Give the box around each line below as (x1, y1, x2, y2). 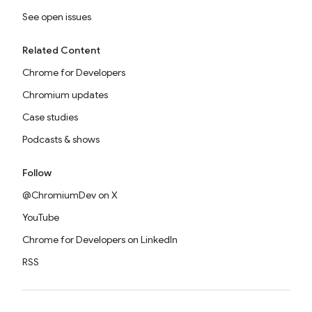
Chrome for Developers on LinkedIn (22, 233, 178, 246)
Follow (22, 166, 52, 179)
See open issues (22, 10, 91, 23)
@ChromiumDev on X (22, 189, 118, 201)
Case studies (22, 111, 78, 123)
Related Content (22, 44, 100, 56)
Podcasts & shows (22, 133, 100, 146)
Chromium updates (22, 88, 108, 101)
